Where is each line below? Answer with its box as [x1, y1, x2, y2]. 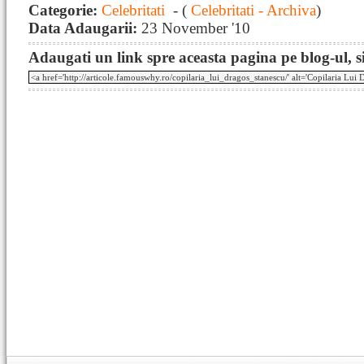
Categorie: [28, 2, 102, 19]
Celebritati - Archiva [187, 2, 316, 19]
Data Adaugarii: [28, 19, 141, 37]
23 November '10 [141, 19, 250, 37]
